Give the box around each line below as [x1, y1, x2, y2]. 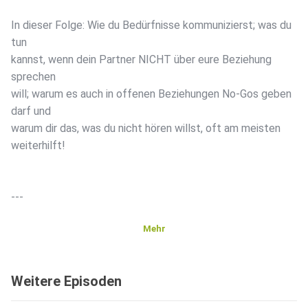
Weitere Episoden [11, 273, 122, 290]
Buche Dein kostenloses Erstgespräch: [11, 242, 197, 256]
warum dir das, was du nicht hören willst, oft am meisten [11, 122, 280, 135]
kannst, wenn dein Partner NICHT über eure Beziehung [11, 53, 272, 67]
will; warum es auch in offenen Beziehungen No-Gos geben [11, 87, 291, 101]
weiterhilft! [11, 139, 65, 153]
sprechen [11, 70, 56, 84]
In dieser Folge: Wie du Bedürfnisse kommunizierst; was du [11, 19, 291, 32]
